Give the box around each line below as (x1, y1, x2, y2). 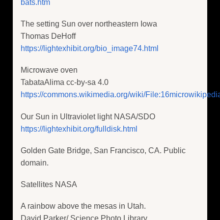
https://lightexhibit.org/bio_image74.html (21, 44, 159, 53)
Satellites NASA (21, 180, 77, 189)
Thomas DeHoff (21, 32, 76, 41)
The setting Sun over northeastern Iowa (21, 20, 157, 28)
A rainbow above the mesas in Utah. (21, 202, 146, 211)
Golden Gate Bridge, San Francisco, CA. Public (21, 146, 186, 155)
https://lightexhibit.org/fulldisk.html (21, 124, 137, 133)
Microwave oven (21, 66, 78, 75)
